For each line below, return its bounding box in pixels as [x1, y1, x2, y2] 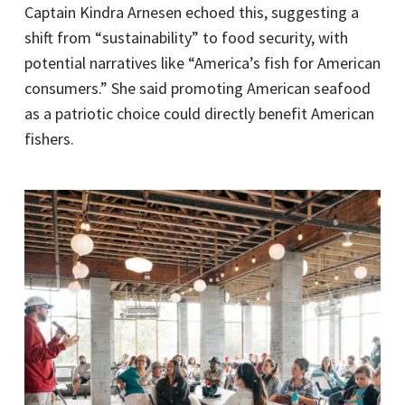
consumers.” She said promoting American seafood [24, 77, 371, 99]
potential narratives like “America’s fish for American [24, 52, 381, 73]
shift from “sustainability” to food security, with [24, 26, 348, 48]
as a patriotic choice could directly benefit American [24, 102, 374, 124]
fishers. [24, 127, 74, 149]
